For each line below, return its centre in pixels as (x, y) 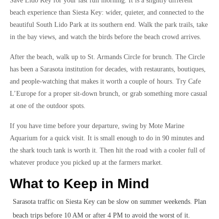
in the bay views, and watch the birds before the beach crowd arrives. (106, 37)
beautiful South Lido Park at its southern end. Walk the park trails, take (109, 25)
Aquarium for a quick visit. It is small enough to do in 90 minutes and (107, 138)
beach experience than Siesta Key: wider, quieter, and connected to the (107, 12)
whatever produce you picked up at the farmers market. (86, 163)
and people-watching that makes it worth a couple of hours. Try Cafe (105, 81)
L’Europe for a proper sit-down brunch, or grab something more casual (109, 94)
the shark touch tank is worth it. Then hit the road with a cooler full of (108, 150)
